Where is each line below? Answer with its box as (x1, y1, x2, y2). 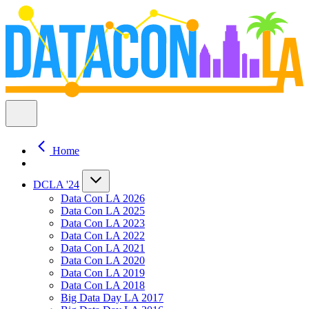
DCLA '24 (33, 179, 79, 191)
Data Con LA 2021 (61, 242, 145, 255)
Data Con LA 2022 (61, 230, 145, 242)
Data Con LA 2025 (61, 205, 145, 217)
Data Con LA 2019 (61, 267, 145, 279)
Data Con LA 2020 (61, 255, 145, 267)
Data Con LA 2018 (61, 279, 145, 292)
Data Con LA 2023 (61, 217, 145, 230)
